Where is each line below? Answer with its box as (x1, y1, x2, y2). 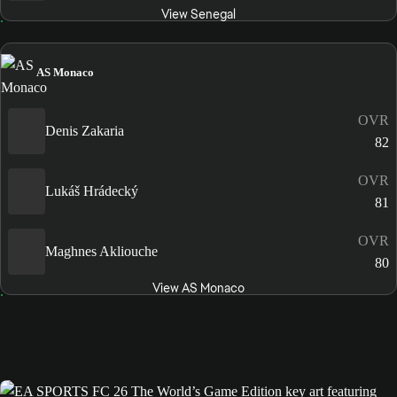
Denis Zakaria (45, 123, 124, 139)
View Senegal (160, 5, 236, 22)
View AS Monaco (152, 279, 245, 296)
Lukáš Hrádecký (45, 183, 138, 199)
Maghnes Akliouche (45, 244, 158, 260)
